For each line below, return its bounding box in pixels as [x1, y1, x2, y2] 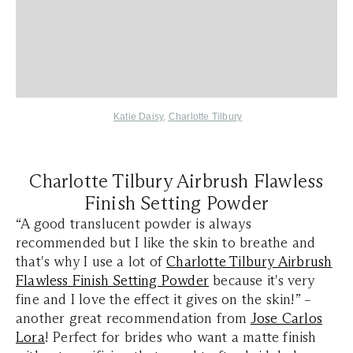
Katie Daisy [113, 111, 164, 123]
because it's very [209, 272, 315, 290]
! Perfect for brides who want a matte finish [44, 329, 317, 347]
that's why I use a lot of [16, 253, 167, 271]
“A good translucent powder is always [16, 215, 252, 233]
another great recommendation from [16, 310, 251, 328]
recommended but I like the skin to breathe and [16, 234, 316, 252]
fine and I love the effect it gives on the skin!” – [16, 291, 312, 309]
